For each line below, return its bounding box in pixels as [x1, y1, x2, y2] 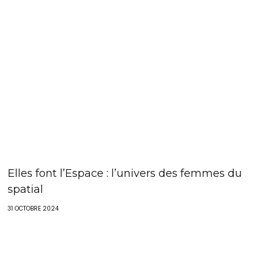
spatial [8, 182, 44, 196]
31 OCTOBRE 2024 [8, 203, 59, 213]
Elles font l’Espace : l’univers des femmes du [8, 166, 243, 180]
